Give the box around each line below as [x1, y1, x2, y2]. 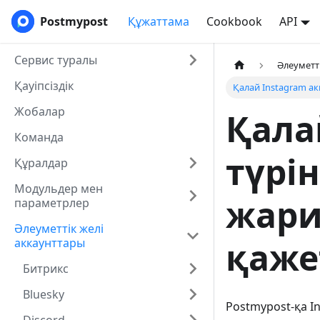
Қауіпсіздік [14, 78, 74, 94]
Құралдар [14, 155, 68, 171]
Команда [14, 129, 64, 145]
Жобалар [14, 104, 65, 119]
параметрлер [14, 195, 89, 211]
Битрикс [23, 261, 69, 276]
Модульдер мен [14, 181, 103, 196]
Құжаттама [128, 14, 189, 29]
